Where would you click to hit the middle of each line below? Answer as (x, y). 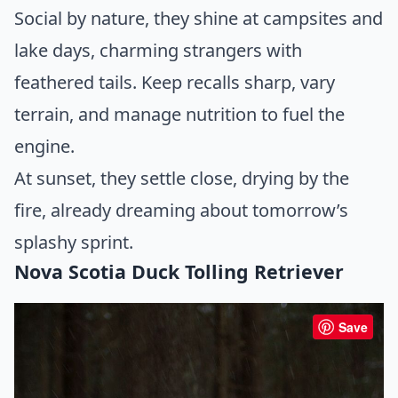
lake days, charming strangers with (158, 51)
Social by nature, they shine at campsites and (199, 19)
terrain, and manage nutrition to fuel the (179, 115)
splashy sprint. (74, 243)
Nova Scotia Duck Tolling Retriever (179, 272)
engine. (44, 147)
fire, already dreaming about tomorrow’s (181, 211)
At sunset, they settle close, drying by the (182, 179)
